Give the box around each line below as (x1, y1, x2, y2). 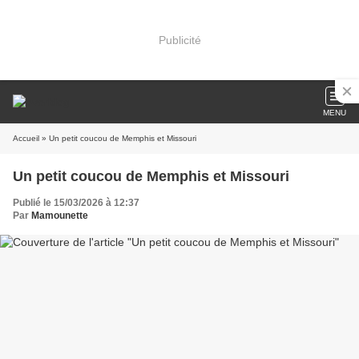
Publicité (158, 33, 201, 46)
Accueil (13, 134, 39, 143)
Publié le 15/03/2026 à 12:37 (13, 197, 139, 208)
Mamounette (31, 210, 88, 221)
